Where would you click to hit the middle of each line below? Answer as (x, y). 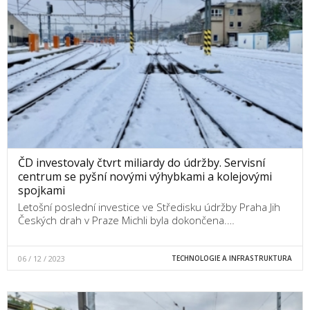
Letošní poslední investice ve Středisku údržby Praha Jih (149, 207)
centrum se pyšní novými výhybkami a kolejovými (145, 176)
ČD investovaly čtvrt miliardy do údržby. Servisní (142, 162)
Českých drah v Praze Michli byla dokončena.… (126, 220)
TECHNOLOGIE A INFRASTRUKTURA (231, 258)
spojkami (42, 190)
